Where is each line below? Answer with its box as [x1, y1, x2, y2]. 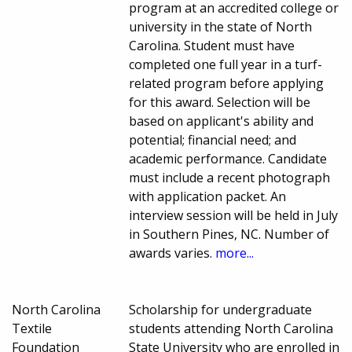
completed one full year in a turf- [129, 56, 323, 74]
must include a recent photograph [129, 169, 331, 187]
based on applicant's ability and [129, 112, 314, 130]
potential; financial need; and [129, 131, 297, 149]
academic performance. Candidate [129, 150, 328, 168]
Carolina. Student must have [129, 37, 295, 55]
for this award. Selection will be [129, 93, 311, 112]
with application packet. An [129, 188, 287, 206]
